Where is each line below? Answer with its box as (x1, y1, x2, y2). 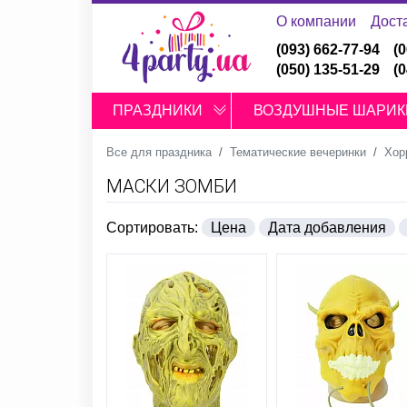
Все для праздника (106, 145, 212, 159)
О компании (275, 14, 356, 29)
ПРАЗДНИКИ (113, 103, 203, 118)
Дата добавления (268, 220, 386, 235)
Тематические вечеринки (230, 145, 366, 159)
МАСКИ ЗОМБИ (106, 175, 237, 197)
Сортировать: (106, 220, 198, 235)
